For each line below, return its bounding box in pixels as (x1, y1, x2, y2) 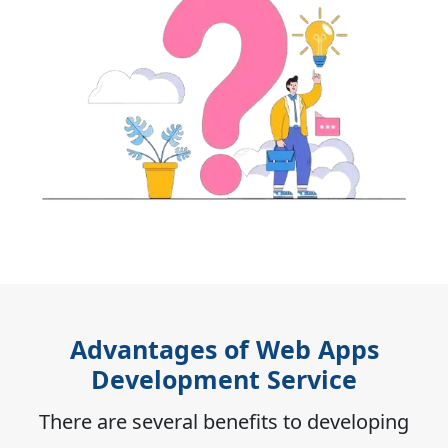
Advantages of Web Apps (69, 331, 379, 366)
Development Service (91, 361, 357, 396)
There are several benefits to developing (39, 407, 409, 435)
